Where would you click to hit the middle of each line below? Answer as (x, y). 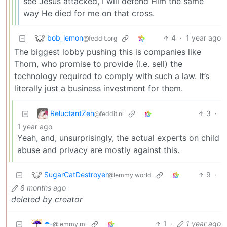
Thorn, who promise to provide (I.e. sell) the (98, 64)
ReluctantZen (72, 113)
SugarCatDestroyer (76, 174)
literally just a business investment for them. (99, 88)
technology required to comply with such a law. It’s (112, 76)
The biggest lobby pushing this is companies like (108, 52)
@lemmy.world (130, 175)
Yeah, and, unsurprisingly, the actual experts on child (118, 138)
